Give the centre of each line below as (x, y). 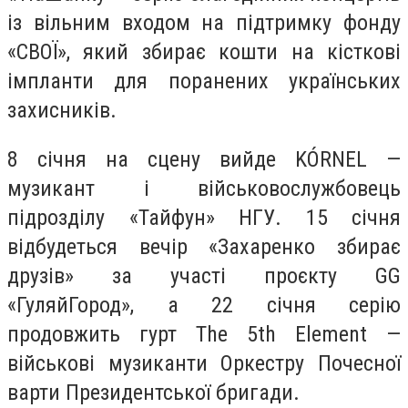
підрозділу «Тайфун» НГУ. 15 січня (204, 217)
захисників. (62, 111)
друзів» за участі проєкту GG (204, 275)
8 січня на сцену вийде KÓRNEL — (204, 159)
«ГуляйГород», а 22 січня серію (204, 305)
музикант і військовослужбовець (204, 188)
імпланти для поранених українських (204, 82)
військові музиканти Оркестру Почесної (204, 363)
